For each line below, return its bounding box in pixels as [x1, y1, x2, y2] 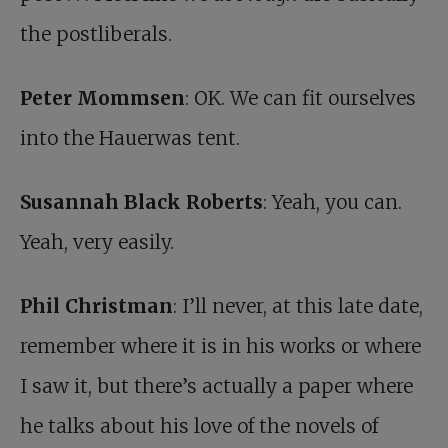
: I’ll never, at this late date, [173, 294, 423, 319]
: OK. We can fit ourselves [185, 86, 416, 111]
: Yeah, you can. [263, 190, 402, 215]
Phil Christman [20, 294, 173, 319]
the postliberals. [20, 22, 172, 47]
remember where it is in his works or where [20, 334, 421, 359]
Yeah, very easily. [20, 230, 174, 255]
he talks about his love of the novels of [20, 414, 378, 439]
